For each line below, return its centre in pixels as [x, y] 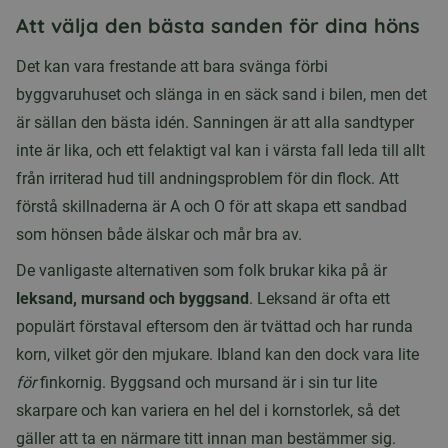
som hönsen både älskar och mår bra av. [159, 234]
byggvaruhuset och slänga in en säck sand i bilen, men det [221, 94]
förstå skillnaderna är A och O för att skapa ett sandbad [211, 206]
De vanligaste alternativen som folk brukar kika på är [201, 270]
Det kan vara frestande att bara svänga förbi [172, 66]
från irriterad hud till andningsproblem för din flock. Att [207, 178]
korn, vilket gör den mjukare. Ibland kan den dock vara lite [217, 354]
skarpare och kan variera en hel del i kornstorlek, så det [208, 410]
